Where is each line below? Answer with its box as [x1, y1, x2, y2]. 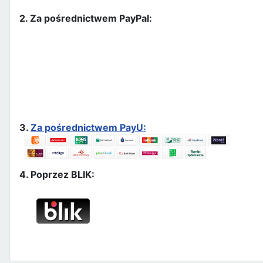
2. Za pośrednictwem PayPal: [19, 12, 152, 25]
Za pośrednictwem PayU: [31, 122, 146, 134]
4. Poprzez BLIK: [19, 168, 95, 181]
